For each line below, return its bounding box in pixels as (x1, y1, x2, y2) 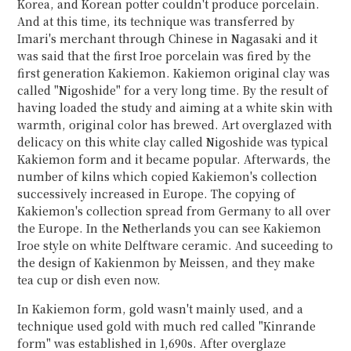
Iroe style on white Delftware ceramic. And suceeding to (17, 237, 334, 253)
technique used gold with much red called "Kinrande (17, 318, 317, 334)
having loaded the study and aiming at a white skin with (17, 100, 334, 115)
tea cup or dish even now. (17, 272, 161, 288)
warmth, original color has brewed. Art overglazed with (17, 117, 333, 132)
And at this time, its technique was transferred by (17, 13, 295, 29)
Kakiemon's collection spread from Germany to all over (17, 203, 331, 219)
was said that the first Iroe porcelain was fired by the (17, 48, 312, 63)
